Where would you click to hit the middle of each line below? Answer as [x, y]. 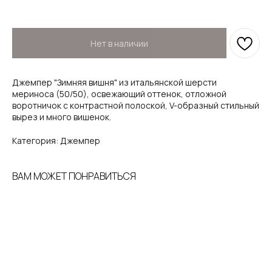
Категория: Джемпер [56, 141]
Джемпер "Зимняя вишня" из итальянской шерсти [114, 82]
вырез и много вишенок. [63, 117]
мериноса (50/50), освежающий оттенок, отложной [119, 94]
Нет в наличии [119, 43]
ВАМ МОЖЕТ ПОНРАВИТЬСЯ [74, 176]
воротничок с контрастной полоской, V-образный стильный [136, 105]
